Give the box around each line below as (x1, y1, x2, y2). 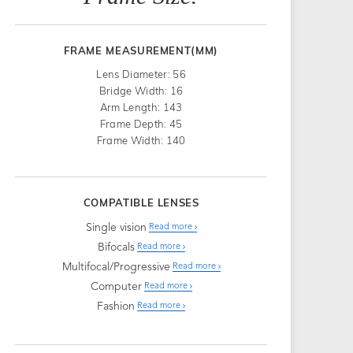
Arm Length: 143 (99, 100, 183, 113)
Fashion (97, 300, 136, 312)
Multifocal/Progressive (61, 261, 170, 273)
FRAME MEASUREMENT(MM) (64, 43, 219, 57)
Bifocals (97, 241, 135, 253)
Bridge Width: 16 (98, 84, 184, 97)
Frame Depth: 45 (99, 117, 183, 130)
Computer (90, 281, 142, 292)
